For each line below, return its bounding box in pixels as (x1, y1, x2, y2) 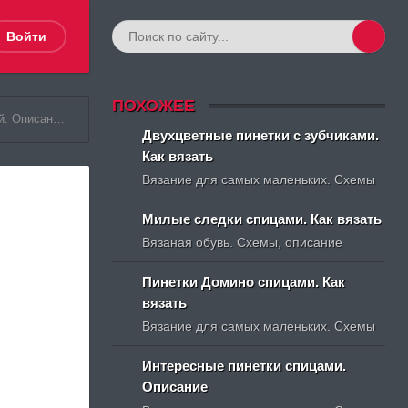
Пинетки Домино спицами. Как (142, 274, 345, 291)
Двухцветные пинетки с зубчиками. (142, 127, 379, 143)
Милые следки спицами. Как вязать (142, 210, 382, 227)
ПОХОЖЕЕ (112, 96, 195, 115)
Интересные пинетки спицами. (142, 358, 346, 374)
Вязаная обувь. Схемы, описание (142, 235, 342, 250)
